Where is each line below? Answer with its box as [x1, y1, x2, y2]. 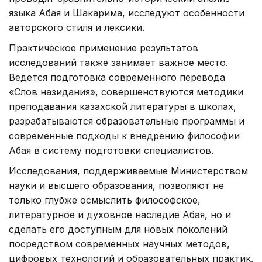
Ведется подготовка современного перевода [9, 71, 225, 84]
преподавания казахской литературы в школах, [9, 101, 236, 113]
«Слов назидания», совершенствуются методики [9, 86, 243, 98]
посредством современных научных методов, [9, 238, 230, 250]
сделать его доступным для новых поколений [9, 223, 227, 236]
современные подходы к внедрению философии [9, 130, 240, 142]
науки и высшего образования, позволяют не [9, 180, 224, 192]
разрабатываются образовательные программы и [9, 115, 244, 127]
